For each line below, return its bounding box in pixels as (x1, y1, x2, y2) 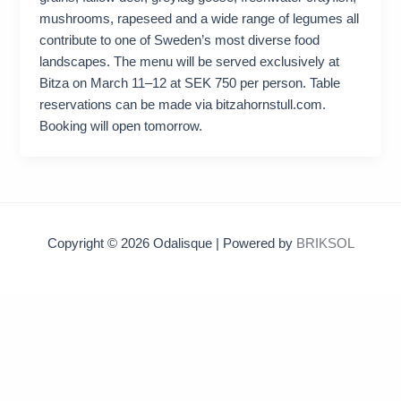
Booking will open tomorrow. (39, 119, 203, 134)
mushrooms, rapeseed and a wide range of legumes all (39, 12, 360, 27)
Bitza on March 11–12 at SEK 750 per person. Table (39, 76, 341, 91)
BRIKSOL (295, 236, 354, 251)
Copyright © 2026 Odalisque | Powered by (47, 236, 296, 251)
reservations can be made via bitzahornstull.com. (39, 98, 327, 113)
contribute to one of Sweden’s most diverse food (39, 33, 320, 48)
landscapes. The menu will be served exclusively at (39, 55, 340, 70)
